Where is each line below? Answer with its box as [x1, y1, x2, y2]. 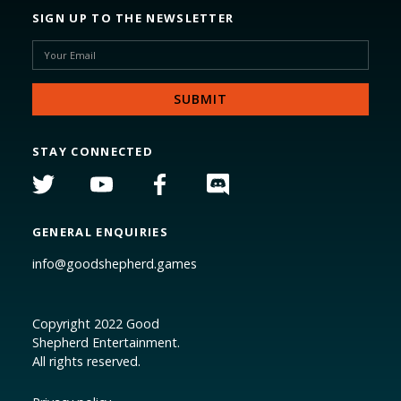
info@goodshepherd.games [31, 255, 197, 273]
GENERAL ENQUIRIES [31, 224, 168, 241]
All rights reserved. [31, 353, 141, 371]
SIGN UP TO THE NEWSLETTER [31, 10, 235, 27]
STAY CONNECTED [31, 143, 154, 160]
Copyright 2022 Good [31, 315, 159, 333]
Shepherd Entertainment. [31, 334, 180, 352]
